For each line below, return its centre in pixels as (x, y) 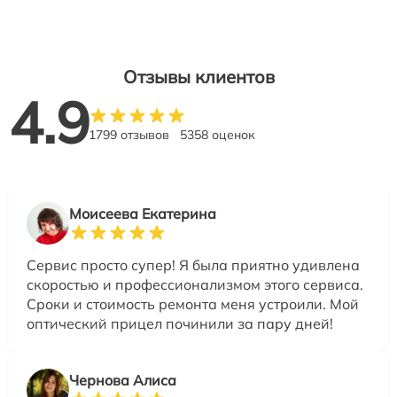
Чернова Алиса (123, 381)
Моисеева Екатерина (143, 214)
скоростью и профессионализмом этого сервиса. (195, 285)
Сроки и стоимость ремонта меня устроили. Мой (193, 304)
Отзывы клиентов (198, 77)
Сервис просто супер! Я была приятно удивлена (193, 265)
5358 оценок (218, 135)
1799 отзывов (129, 135)
